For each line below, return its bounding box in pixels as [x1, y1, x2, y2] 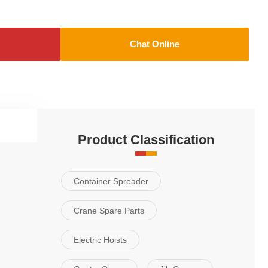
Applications [79, 120, 144, 132]
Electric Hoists [74, 234, 127, 245]
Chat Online [130, 39, 179, 50]
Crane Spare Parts [74, 205, 144, 215]
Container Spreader [74, 176, 148, 186]
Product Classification [78, 132, 214, 148]
